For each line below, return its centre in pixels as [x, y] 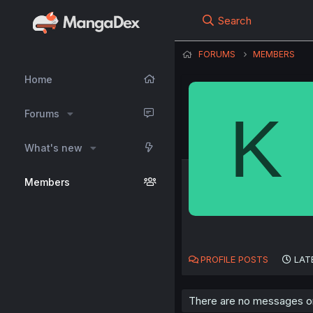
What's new [53, 148]
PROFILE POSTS [234, 260]
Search [235, 21]
